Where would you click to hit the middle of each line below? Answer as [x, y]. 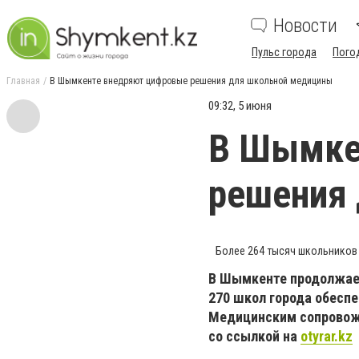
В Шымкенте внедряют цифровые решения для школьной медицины [191, 81]
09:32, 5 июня [240, 106]
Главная [23, 81]
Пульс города [284, 52]
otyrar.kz [327, 336]
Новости [305, 26]
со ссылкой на [254, 336]
